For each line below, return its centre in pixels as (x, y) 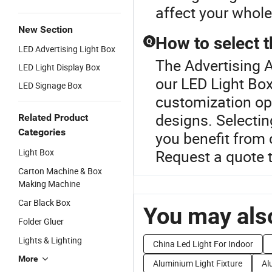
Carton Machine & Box (60, 171)
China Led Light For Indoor (203, 244)
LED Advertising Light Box (67, 49)
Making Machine (49, 184)
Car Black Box (44, 202)
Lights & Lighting (50, 240)
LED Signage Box (50, 85)
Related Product (53, 117)
